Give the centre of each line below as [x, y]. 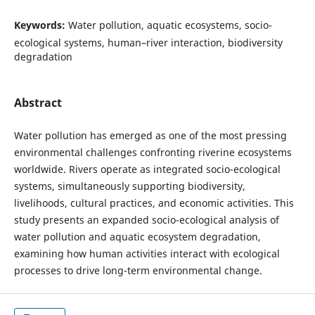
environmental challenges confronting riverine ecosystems [153, 153]
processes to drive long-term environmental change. [141, 271]
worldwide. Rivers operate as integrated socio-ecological [147, 169]
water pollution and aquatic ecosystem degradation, [137, 237]
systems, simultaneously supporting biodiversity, [129, 186]
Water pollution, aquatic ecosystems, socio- [170, 25]
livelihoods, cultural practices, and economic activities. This [154, 203]
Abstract [38, 103]
